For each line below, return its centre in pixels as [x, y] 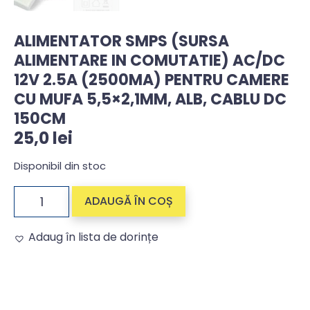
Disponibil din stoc [60, 166]
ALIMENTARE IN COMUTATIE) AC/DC [149, 60]
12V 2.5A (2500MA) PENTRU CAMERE [152, 80]
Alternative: [45, 257]
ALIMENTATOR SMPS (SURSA [121, 41]
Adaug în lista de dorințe [93, 237]
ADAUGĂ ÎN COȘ [129, 201]
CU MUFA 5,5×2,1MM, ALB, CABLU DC [150, 99]
